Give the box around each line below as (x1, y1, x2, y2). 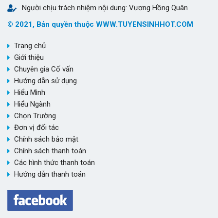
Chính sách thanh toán (14, 146, 86, 156)
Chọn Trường (14, 111, 56, 121)
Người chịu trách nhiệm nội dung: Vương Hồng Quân (22, 3, 188, 13)
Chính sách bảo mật (14, 135, 78, 144)
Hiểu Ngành (14, 100, 51, 109)
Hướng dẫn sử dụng (14, 76, 77, 86)
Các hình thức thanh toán (14, 158, 95, 167)
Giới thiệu (14, 53, 44, 62)
